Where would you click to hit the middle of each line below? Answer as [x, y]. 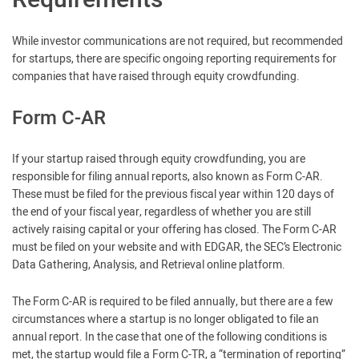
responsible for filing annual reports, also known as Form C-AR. [167, 177]
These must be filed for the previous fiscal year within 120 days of [173, 194]
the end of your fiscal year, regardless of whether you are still [161, 212]
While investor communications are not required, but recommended [177, 41]
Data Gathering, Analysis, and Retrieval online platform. [149, 265]
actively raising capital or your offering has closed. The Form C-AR [174, 230]
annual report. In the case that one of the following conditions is [169, 337]
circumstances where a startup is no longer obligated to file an [165, 319]
